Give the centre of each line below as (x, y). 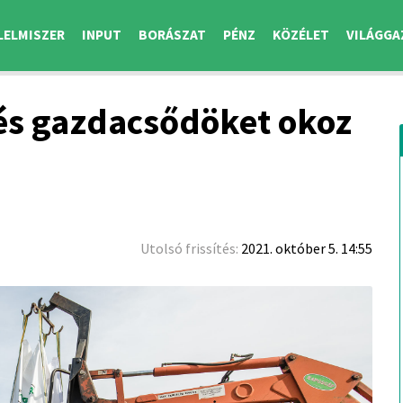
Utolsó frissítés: (191, 248)
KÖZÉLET (301, 35)
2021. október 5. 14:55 (307, 248)
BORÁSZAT (172, 35)
